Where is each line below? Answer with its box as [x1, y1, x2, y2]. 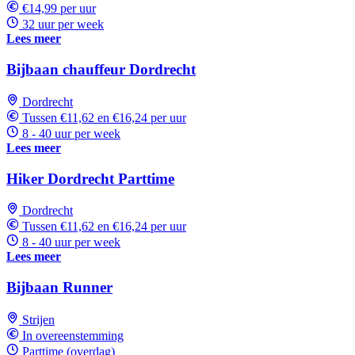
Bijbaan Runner [6, 279, 113, 296]
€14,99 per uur [22, 2, 96, 16]
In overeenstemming [22, 328, 124, 342]
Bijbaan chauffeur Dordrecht [6, 61, 196, 78]
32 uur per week [22, 17, 104, 32]
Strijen [22, 312, 55, 326]
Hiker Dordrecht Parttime [6, 170, 174, 187]
